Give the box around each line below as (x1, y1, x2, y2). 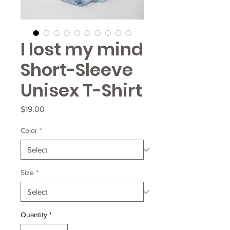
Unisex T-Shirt (21, 78, 142, 103)
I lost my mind (21, 37, 143, 62)
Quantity (21, 210, 47, 219)
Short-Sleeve (21, 57, 133, 82)
